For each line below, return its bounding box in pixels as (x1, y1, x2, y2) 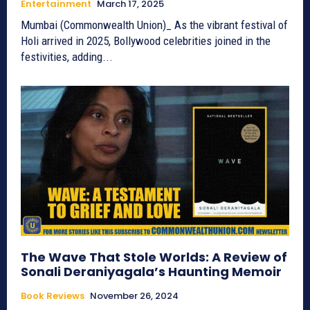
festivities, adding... (21, 49, 113, 64)
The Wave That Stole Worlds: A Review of (21, 248, 287, 266)
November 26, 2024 (90, 289, 179, 303)
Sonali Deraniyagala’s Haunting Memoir (21, 263, 282, 281)
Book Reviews (21, 289, 84, 303)
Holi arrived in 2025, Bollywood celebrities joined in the (21, 33, 271, 48)
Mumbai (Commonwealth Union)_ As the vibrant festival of (21, 17, 288, 32)
